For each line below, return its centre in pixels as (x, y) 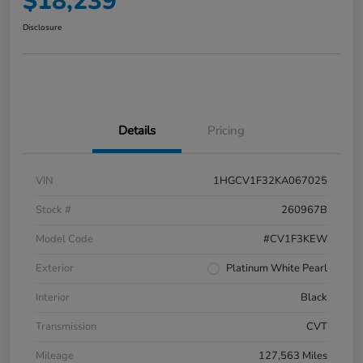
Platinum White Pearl (277, 269)
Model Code (64, 239)
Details (137, 131)
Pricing (226, 131)
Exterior (55, 269)
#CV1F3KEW (295, 239)
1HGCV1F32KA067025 (270, 181)
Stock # (53, 210)
